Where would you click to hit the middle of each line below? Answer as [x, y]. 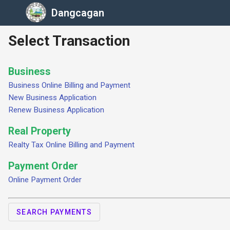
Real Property [40, 131]
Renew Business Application [56, 110]
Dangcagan [78, 13]
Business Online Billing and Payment [69, 85]
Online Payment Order [45, 180]
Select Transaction [69, 41]
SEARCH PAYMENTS [54, 212]
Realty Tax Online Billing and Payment [71, 145]
